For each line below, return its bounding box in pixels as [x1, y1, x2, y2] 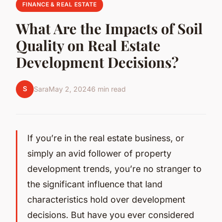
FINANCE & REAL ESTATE [22, 1, 97, 8]
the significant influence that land [27, 178, 163, 189]
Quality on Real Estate [16, 35, 161, 55]
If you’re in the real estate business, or [27, 132, 184, 143]
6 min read [91, 85, 126, 94]
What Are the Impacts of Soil [16, 18, 203, 38]
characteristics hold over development [27, 194, 185, 205]
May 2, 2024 [49, 85, 91, 94]
